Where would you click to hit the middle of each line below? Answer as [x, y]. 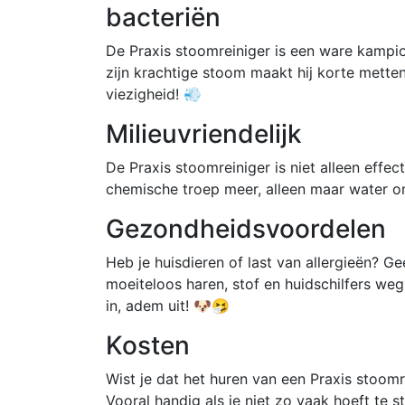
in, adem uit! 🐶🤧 [168, 305]
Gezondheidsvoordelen [246, 228]
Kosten [148, 345]
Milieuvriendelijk [204, 133]
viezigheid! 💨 [154, 94]
